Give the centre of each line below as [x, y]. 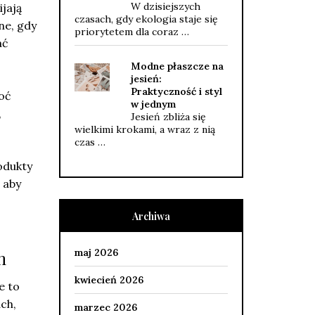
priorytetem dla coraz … [131, 32]
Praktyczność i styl [176, 91]
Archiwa [151, 216]
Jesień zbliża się [168, 117]
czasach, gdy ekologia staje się [146, 19]
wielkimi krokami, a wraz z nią [144, 129]
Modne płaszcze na [177, 66]
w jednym [153, 104]
